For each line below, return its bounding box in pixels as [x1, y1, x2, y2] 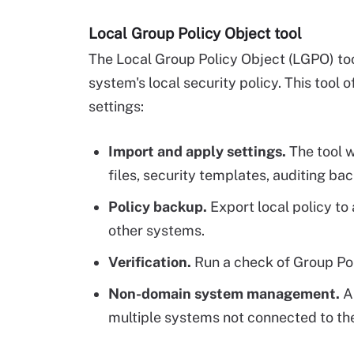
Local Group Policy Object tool [88, 24, 302, 42]
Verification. [108, 254, 191, 270]
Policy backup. [108, 198, 207, 215]
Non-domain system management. [108, 285, 340, 302]
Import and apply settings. [108, 143, 286, 160]
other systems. [108, 222, 205, 239]
